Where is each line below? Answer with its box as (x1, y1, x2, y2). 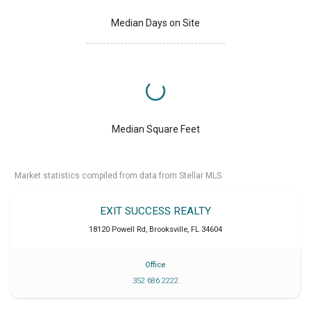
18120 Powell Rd (89, 225, 146, 235)
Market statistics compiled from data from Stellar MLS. (15, 171, 224, 181)
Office (145, 260, 165, 270)
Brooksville (149, 225, 187, 235)
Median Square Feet (111, 124, 200, 135)
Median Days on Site (111, 17, 200, 29)
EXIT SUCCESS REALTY (100, 205, 211, 218)
